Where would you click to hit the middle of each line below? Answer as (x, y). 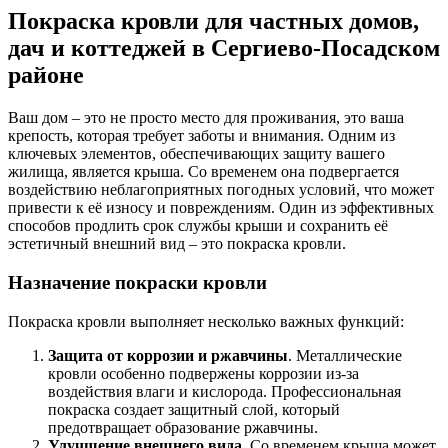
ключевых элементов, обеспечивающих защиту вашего (196, 154)
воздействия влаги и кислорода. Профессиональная (224, 391)
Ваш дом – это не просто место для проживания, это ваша (206, 118)
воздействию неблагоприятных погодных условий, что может (221, 190)
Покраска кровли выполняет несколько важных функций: (206, 321)
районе (46, 75)
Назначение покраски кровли (137, 282)
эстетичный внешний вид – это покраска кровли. (177, 244)
